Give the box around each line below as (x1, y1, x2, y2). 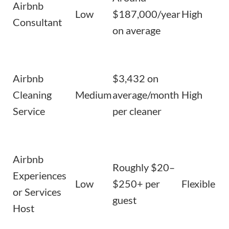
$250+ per (112, 177, 160, 190)
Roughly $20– (112, 161, 175, 174)
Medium (75, 88, 111, 101)
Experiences (13, 169, 66, 182)
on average (112, 24, 161, 37)
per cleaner (112, 105, 162, 118)
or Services (13, 186, 61, 198)
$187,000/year (112, 8, 180, 20)
